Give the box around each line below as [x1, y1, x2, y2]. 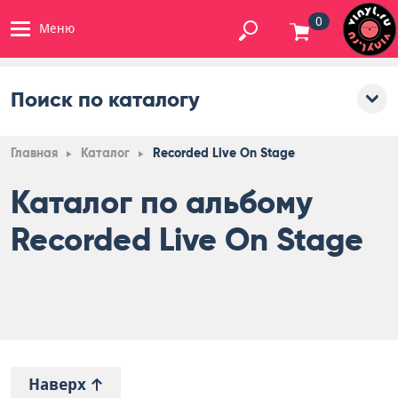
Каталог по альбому [11, 183, 313, 222]
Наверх [28, 375, 91, 394]
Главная [11, 146, 58, 161]
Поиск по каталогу [11, 86, 200, 112]
